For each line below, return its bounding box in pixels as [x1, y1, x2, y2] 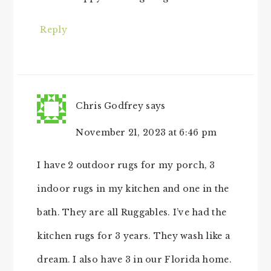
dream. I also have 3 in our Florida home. [37, 253, 232, 265]
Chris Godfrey [76, 100, 144, 111]
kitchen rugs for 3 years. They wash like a [37, 230, 230, 241]
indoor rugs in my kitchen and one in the [37, 183, 229, 194]
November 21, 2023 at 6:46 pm [76, 126, 217, 138]
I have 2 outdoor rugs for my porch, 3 [37, 159, 215, 171]
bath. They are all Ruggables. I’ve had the [37, 206, 227, 218]
